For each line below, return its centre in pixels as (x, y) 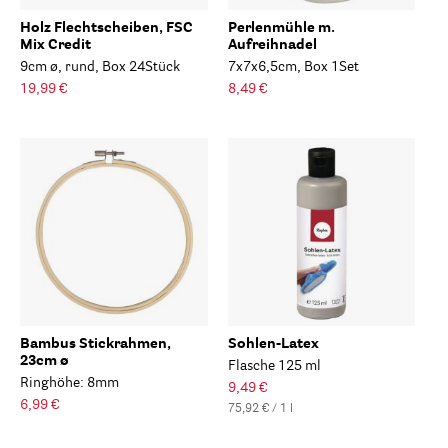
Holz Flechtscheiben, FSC (106, 28)
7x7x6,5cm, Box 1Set (293, 67)
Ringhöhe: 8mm (69, 383)
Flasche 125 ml (274, 366)
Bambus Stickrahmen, (95, 344)
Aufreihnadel (272, 45)
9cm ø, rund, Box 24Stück (100, 67)
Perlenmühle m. (281, 28)
